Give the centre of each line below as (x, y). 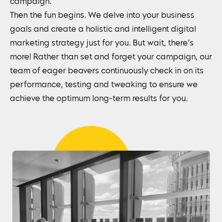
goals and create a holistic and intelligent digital (103, 30)
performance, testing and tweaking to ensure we (104, 85)
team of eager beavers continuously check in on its (107, 72)
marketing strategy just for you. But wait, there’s (102, 44)
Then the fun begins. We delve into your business (102, 16)
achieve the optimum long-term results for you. (99, 99)
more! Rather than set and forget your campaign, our (111, 58)
